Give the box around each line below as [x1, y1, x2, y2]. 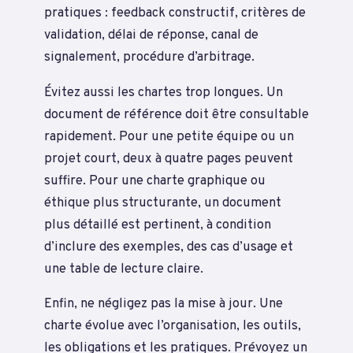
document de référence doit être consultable [44, 106, 309, 123]
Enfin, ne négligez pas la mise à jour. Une [44, 295, 283, 313]
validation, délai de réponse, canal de [44, 27, 258, 44]
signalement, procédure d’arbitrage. [44, 49, 255, 66]
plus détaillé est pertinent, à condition [44, 216, 271, 233]
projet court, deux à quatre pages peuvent [44, 150, 293, 167]
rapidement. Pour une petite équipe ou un [44, 128, 294, 145]
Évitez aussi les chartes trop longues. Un [44, 84, 283, 101]
